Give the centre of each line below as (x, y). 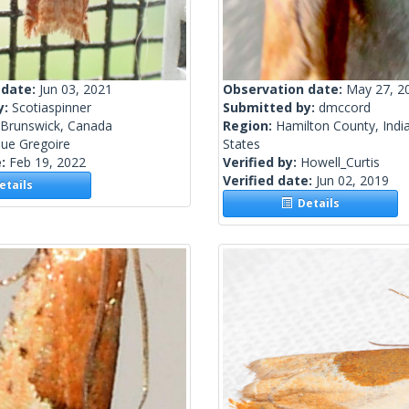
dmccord (345, 108)
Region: (249, 126)
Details (316, 204)
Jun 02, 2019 (352, 181)
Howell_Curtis (340, 163)
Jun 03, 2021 (76, 89)
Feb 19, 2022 (47, 163)
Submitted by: (271, 108)
